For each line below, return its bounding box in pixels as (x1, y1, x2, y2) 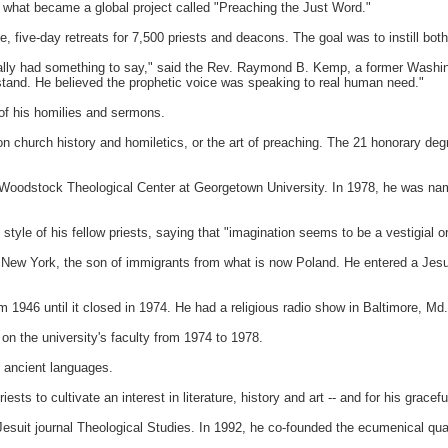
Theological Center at (63, 180, 194, 195)
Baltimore (363, 300, 418, 315)
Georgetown (194, 180, 263, 195)
